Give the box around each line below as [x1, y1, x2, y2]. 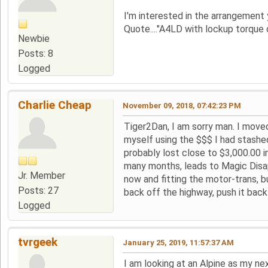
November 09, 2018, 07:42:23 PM [123, 100, 241, 110]
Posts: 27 [18, 184, 59, 196]
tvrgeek [18, 234, 57, 249]
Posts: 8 [18, 47, 53, 59]
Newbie [18, 32, 50, 44]
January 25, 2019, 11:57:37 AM [123, 237, 234, 247]
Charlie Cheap [18, 98, 92, 112]
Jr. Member [18, 169, 65, 181]
